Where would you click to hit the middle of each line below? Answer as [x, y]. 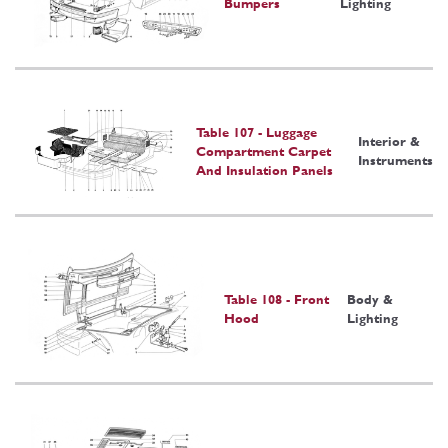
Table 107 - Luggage [257, 132]
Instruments [395, 161]
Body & [369, 299]
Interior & [389, 142]
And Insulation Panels [265, 170]
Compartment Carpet [264, 151]
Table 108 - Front [276, 299]
